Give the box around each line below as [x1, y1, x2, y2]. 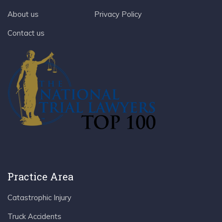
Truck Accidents [7, 211, 61, 221]
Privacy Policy [94, 9, 142, 19]
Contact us [7, 28, 45, 38]
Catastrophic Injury [7, 192, 71, 202]
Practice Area [7, 169, 73, 183]
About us [7, 9, 39, 19]
